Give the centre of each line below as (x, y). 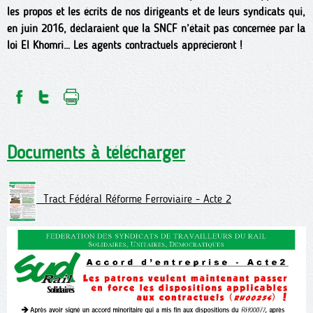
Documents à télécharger (96, 152)
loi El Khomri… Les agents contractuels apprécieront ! (125, 45)
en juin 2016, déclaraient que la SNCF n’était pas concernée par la (156, 28)
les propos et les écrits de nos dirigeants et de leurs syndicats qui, (156, 12)
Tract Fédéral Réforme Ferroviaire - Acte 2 (134, 199)
